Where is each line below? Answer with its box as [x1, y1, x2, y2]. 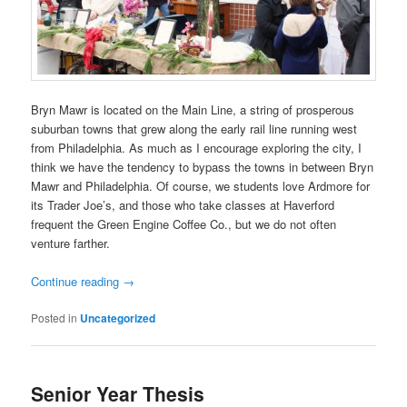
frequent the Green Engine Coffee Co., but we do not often [31, 215, 337, 233]
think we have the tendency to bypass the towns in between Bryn [31, 158, 374, 176]
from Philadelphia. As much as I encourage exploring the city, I [31, 139, 362, 157]
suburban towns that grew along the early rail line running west [31, 120, 358, 138]
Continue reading [31, 273, 124, 291]
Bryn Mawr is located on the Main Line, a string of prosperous [31, 101, 355, 119]
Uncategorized [80, 310, 156, 327]
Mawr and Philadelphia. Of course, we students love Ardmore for [31, 177, 371, 195]
